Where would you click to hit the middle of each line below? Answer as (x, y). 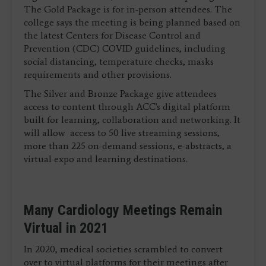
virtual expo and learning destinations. (106, 159)
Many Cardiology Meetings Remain (123, 210)
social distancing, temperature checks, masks (119, 61)
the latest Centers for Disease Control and (112, 35)
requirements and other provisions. (98, 74)
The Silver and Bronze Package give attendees (120, 93)
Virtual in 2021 (66, 228)
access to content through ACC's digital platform (127, 106)
